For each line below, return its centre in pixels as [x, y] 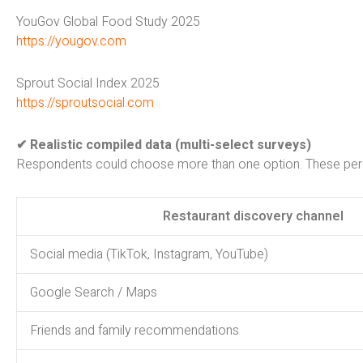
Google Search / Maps [94, 292]
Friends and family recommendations [135, 330]
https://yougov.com [71, 41]
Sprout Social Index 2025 [88, 83]
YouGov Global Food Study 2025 [108, 21]
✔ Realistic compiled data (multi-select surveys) [164, 145]
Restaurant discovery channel [253, 216]
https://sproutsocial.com [85, 102]
